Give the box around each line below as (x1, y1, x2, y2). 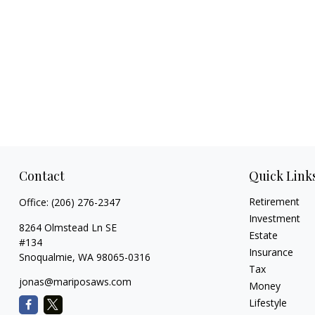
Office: (18, 195, 51, 209)
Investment (249, 211, 301, 225)
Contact (18, 167, 65, 184)
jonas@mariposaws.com (18, 274, 131, 288)
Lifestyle (249, 295, 288, 309)
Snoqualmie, (18, 250, 75, 264)
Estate (249, 228, 278, 242)
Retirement (249, 194, 300, 208)
